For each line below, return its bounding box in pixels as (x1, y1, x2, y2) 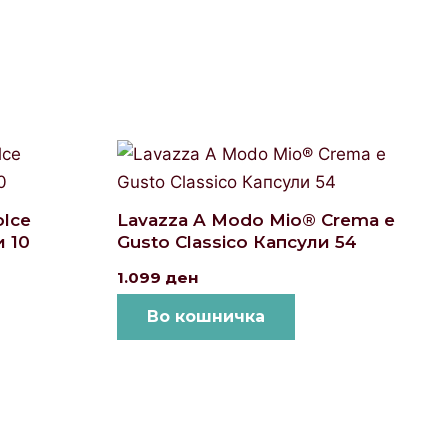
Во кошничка (147, 307, 265, 327)
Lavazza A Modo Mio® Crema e (117, 210, 395, 231)
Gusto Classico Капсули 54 (117, 232, 357, 253)
